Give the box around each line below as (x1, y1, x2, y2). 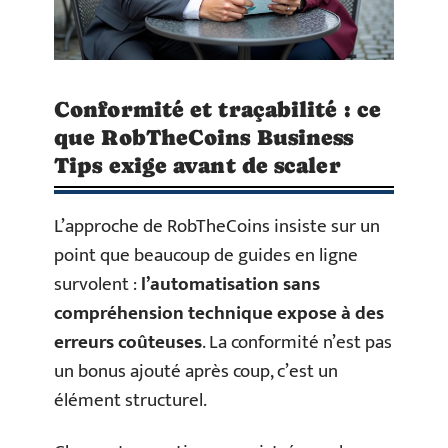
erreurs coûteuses (54, 327, 202, 359)
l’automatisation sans (141, 269, 320, 301)
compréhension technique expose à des (54, 298, 384, 330)
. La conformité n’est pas (202, 327, 392, 359)
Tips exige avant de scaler (54, 153, 341, 179)
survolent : (54, 269, 141, 301)
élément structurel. (54, 385, 207, 417)
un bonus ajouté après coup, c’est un (54, 356, 338, 388)
